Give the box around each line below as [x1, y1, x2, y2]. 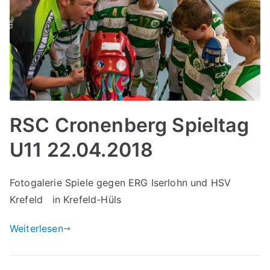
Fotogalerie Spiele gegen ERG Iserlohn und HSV [10, 177, 231, 189]
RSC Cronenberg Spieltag [10, 113, 249, 137]
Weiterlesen [10, 222, 63, 235]
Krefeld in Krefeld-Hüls [10, 193, 122, 206]
